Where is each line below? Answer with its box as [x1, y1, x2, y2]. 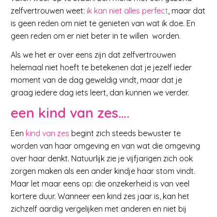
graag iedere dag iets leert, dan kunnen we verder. [11, 88, 189, 98]
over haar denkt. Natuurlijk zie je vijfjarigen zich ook [11, 153, 193, 163]
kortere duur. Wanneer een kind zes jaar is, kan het [11, 191, 190, 201]
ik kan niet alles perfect [87, 5, 169, 15]
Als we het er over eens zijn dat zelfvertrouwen [11, 50, 176, 60]
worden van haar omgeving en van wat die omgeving [11, 140, 201, 151]
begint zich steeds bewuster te [69, 128, 181, 138]
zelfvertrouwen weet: [11, 5, 87, 15]
